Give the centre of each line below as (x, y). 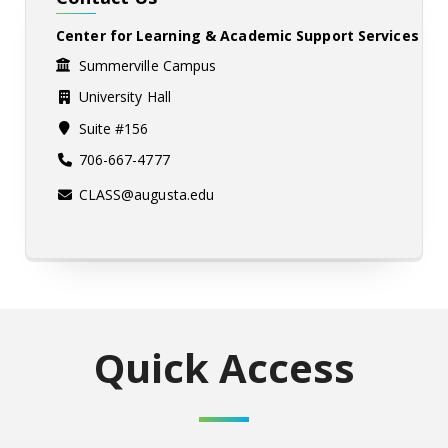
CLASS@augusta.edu (146, 195)
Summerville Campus (147, 66)
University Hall (124, 97)
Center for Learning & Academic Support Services (237, 36)
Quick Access (224, 368)
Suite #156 (113, 129)
